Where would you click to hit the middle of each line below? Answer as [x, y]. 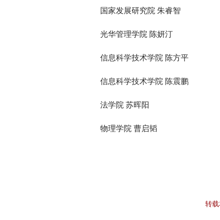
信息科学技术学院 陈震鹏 [144, 81]
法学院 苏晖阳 [125, 105]
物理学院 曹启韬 [129, 128]
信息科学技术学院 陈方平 [144, 58]
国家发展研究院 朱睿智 [140, 11]
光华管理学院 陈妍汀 [137, 34]
